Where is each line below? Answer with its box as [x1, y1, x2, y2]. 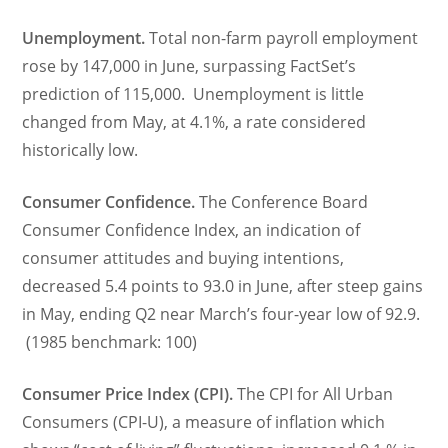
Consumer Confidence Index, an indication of [22, 219, 361, 241]
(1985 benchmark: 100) [22, 331, 202, 353]
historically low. [22, 139, 139, 161]
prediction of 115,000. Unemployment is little [22, 83, 365, 105]
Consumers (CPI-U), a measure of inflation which [22, 411, 386, 433]
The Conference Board [195, 191, 369, 213]
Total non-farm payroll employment [145, 27, 419, 49]
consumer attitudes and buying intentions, [22, 247, 345, 269]
